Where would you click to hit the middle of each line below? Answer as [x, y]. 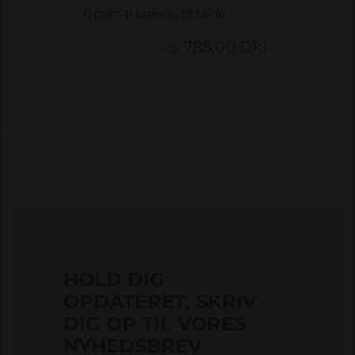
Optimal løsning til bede [155, 14]
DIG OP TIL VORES [155, 324]
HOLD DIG [114, 280]
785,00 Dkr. [227, 46]
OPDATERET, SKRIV [160, 302]
